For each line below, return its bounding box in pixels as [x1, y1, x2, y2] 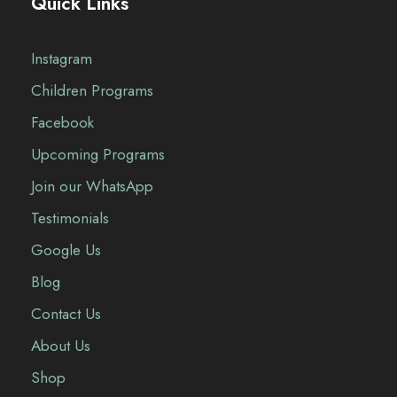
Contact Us [31, 303, 101, 325]
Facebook [31, 112, 94, 134]
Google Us [31, 239, 101, 261]
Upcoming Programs [31, 144, 165, 166]
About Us [31, 335, 90, 357]
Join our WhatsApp [31, 175, 153, 198]
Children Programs [31, 80, 153, 102]
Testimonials [31, 207, 109, 230]
